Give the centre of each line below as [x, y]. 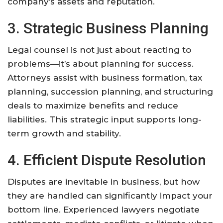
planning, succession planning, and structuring [110, 91]
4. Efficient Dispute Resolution [107, 160]
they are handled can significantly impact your [110, 195]
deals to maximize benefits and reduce [93, 105]
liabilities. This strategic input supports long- [105, 119]
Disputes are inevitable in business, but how [104, 181]
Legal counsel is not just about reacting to [99, 50]
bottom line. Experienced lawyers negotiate [104, 209]
